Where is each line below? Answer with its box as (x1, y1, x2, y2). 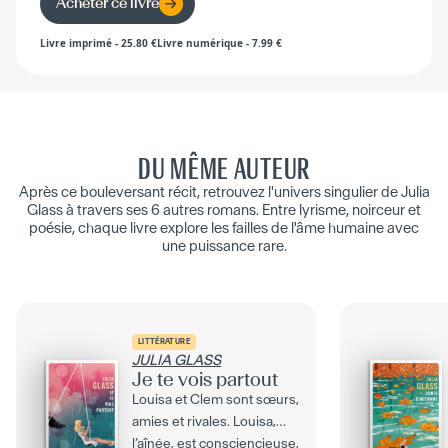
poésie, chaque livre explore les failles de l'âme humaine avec (29, 218, 419, 237)
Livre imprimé (40, 35, 112, 50)
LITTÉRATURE (138, 336, 190, 346)
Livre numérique (157, 35, 243, 50)
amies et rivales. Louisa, (132, 412, 276, 430)
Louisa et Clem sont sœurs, (132, 390, 299, 408)
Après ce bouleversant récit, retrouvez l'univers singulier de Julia (18, 182, 430, 201)
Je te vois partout (132, 367, 278, 391)
